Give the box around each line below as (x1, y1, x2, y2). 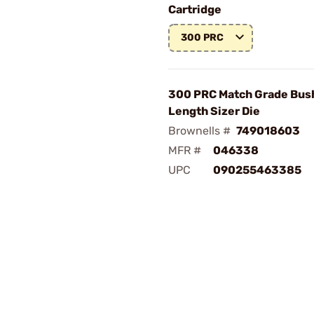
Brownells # (168, 124, 231, 137)
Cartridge (168, 3, 221, 16)
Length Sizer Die (168, 104, 260, 118)
